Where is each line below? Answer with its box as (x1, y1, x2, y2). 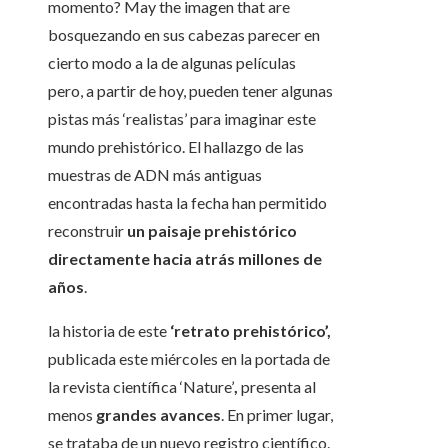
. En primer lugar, (221, 405, 333, 425)
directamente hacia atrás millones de (48, 249, 322, 269)
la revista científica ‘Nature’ (48, 377, 234, 397)
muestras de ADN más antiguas (48, 165, 262, 185)
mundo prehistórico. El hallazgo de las (48, 137, 304, 157)
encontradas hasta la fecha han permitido (48, 193, 327, 213)
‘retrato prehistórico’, (170, 321, 331, 341)
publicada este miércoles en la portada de (48, 349, 330, 369)
